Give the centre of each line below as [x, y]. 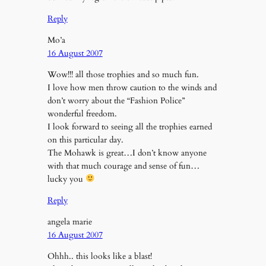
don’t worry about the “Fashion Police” [116, 100]
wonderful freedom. [82, 113]
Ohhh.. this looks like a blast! [99, 256]
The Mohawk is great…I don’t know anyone [127, 153]
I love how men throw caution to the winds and [132, 87]
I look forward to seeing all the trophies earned [129, 126]
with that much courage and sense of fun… [123, 166]
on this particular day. [85, 140]
